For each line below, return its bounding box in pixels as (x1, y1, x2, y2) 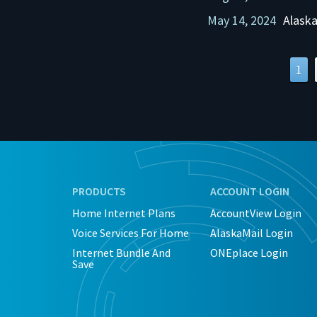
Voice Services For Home (72, 226, 189, 240)
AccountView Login (210, 206, 301, 220)
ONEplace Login (210, 246, 288, 260)
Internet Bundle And (72, 246, 171, 260)
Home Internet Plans (72, 206, 175, 220)
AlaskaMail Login (210, 226, 293, 240)
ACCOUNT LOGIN (210, 184, 289, 198)
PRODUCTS (72, 184, 126, 198)
